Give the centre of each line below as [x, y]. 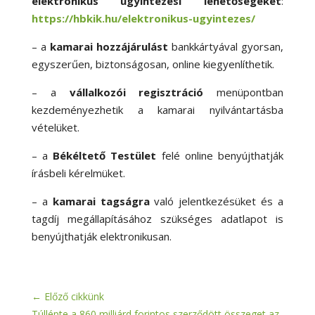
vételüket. [55, 127]
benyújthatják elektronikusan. [101, 236]
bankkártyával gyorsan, [226, 46]
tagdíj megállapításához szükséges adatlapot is [157, 218]
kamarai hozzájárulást [109, 46]
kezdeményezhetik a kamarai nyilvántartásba [157, 109]
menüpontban [244, 92]
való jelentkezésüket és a [217, 201]
